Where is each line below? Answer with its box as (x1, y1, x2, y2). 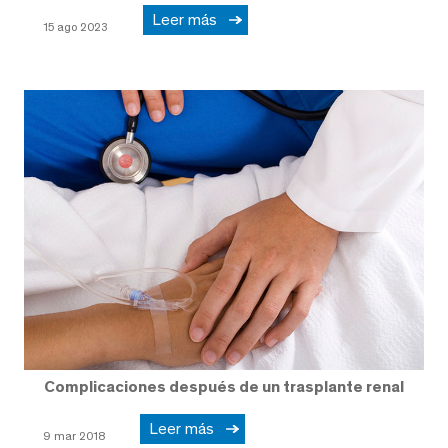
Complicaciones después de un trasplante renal (44, 376, 404, 396)
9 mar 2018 (43, 428, 105, 443)
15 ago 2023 (43, 19, 108, 34)
